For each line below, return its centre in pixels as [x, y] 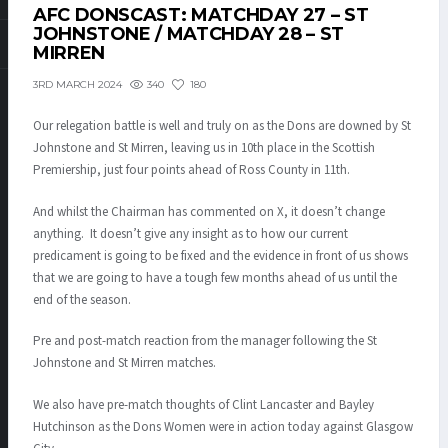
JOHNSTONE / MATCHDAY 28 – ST [188, 34]
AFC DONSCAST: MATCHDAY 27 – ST [201, 15]
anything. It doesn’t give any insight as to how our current [190, 233]
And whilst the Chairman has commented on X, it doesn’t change [209, 211]
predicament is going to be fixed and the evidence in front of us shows [220, 255]
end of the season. [82, 299]
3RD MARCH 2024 [77, 85]
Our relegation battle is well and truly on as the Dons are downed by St [222, 126]
